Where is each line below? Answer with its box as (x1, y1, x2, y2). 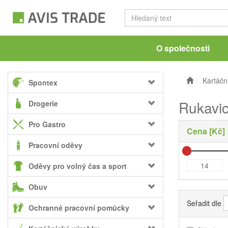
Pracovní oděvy (28, 140, 82, 150)
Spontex (28, 77, 58, 88)
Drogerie (28, 98, 58, 108)
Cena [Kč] (187, 125, 225, 137)
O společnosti (156, 42, 210, 54)
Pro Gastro (28, 119, 66, 129)
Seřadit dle (187, 198, 221, 209)
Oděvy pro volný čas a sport (28, 161, 127, 171)
